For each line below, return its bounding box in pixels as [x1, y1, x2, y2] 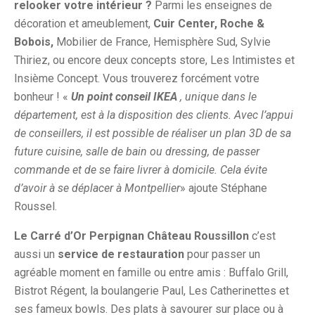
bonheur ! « [14, 90, 71, 104]
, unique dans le [177, 90, 257, 104]
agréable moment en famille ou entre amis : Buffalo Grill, [14, 266, 288, 280]
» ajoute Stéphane [180, 181, 267, 195]
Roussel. [14, 200, 60, 214]
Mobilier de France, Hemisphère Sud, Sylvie [53, 35, 271, 49]
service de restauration [58, 247, 184, 262]
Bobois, [14, 35, 53, 49]
